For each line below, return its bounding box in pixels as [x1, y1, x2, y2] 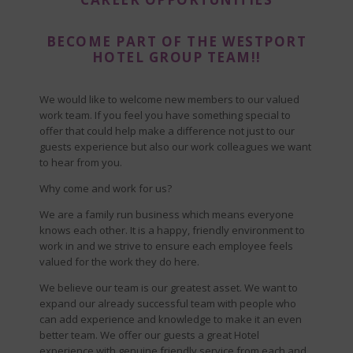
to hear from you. [39, 155, 122, 169]
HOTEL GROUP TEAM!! [91, 48, 262, 66]
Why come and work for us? [39, 181, 172, 195]
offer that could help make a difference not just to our [39, 124, 295, 138]
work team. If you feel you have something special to [39, 108, 291, 122]
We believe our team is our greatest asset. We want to [39, 281, 298, 295]
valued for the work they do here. [39, 255, 199, 269]
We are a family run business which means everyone [39, 207, 294, 221]
